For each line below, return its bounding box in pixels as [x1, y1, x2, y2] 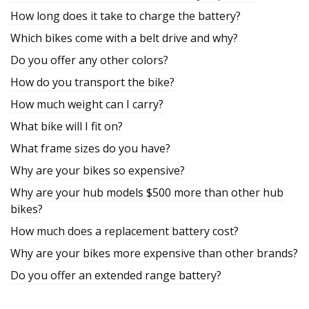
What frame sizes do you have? [10, 141, 170, 156]
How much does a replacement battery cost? [10, 223, 239, 239]
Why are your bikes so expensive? [10, 163, 185, 178]
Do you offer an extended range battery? [10, 268, 221, 283]
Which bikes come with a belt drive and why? [10, 30, 238, 46]
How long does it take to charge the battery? [10, 8, 241, 23]
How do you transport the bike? [10, 74, 175, 90]
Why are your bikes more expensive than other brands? [10, 246, 298, 261]
